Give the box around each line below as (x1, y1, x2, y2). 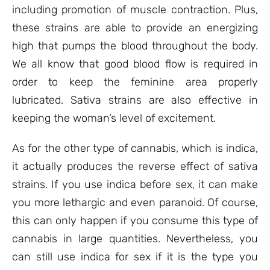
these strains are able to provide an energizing (12, 21, 258, 34)
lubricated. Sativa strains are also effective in (12, 93, 258, 107)
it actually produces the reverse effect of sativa (12, 160, 258, 173)
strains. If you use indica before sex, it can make (12, 178, 258, 191)
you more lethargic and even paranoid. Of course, (12, 196, 258, 209)
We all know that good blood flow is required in (12, 57, 258, 71)
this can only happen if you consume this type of (12, 214, 258, 227)
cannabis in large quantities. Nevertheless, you (12, 232, 258, 245)
